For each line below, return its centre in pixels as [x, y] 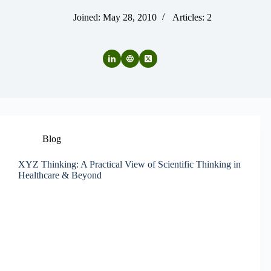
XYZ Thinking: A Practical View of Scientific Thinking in [129, 165]
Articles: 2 [192, 18]
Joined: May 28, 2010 [115, 18]
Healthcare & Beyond [60, 175]
